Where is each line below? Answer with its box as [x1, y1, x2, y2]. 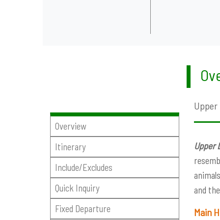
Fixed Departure [55, 202, 110, 214]
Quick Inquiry [55, 182, 100, 194]
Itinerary [55, 141, 86, 153]
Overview [55, 120, 86, 132]
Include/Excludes [55, 162, 112, 173]
